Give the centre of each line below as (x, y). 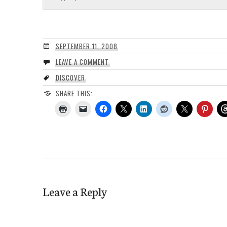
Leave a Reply (75, 191)
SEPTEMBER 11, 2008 (86, 46)
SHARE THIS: (74, 93)
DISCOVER (70, 77)
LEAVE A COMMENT (82, 62)
